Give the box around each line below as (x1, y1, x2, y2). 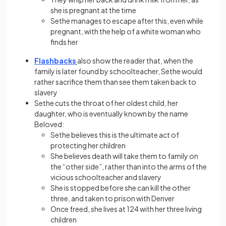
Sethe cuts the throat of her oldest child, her (34, 98, 178, 107)
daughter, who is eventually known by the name (34, 108, 188, 118)
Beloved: (34, 119, 64, 129)
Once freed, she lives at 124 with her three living (50, 204, 202, 213)
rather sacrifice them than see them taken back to (34, 77, 196, 86)
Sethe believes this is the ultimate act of (50, 130, 179, 139)
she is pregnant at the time (50, 5, 136, 15)
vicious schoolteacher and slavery (50, 172, 161, 182)
